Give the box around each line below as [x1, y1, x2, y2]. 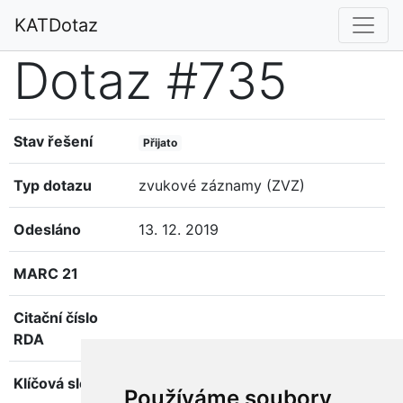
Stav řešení [13, 132, 93, 150]
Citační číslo [13, 309, 98, 327]
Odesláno [13, 220, 81, 238]
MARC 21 [13, 264, 78, 282]
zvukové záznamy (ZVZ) [139, 176, 306, 194]
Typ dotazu [13, 176, 92, 194]
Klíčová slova [13, 374, 104, 392]
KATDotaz [14, 14, 98, 36]
